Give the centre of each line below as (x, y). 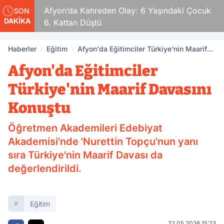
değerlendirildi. (45, 168)
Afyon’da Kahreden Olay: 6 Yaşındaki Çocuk (126, 10)
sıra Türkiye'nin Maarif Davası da (85, 155)
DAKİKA (17, 21)
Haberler (22, 49)
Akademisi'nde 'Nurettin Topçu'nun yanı (103, 141)
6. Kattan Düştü (71, 22)
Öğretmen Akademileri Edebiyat (85, 128)
